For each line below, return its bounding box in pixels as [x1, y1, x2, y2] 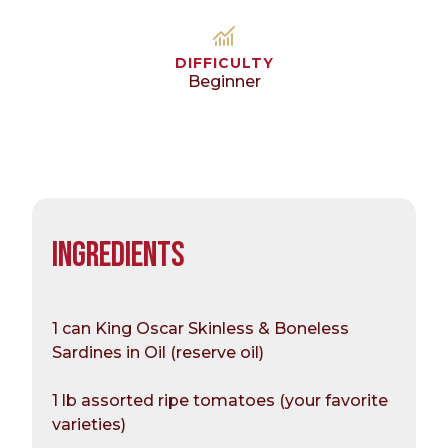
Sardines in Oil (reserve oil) [52, 343, 264, 363]
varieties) [52, 415, 126, 435]
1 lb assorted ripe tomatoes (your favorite [52, 391, 388, 411]
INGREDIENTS [52, 234, 185, 278]
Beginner [187, 72, 261, 92]
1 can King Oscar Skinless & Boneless [52, 319, 349, 339]
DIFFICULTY [174, 54, 274, 73]
